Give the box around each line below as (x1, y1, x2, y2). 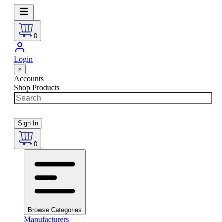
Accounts (14, 74, 44, 83)
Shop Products (14, 83, 59, 92)
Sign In (18, 119, 38, 127)
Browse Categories (28, 206, 82, 214)
